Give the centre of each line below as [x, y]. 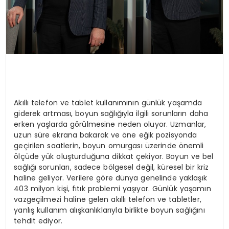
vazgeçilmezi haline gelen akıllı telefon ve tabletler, [108, 199]
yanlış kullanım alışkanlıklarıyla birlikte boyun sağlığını [109, 210]
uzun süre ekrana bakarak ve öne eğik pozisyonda [106, 135]
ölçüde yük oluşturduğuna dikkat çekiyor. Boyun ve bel [114, 156]
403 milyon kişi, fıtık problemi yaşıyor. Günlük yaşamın [112, 188]
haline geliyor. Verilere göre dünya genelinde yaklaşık [110, 178]
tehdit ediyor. [38, 221]
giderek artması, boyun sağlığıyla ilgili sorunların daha [111, 113]
